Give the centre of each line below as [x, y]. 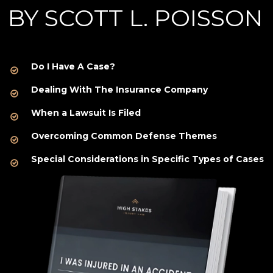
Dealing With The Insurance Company [120, 90]
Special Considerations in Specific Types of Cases [148, 159]
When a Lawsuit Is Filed [86, 113]
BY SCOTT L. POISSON [136, 18]
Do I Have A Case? [73, 67]
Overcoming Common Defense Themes [124, 136]
